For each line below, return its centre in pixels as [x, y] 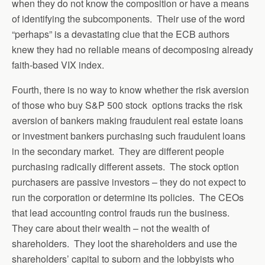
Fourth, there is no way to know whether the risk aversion [130, 90]
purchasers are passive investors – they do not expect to [129, 182]
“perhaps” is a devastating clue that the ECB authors [121, 34]
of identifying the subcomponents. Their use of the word [128, 19]
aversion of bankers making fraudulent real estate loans [127, 120]
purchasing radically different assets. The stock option [125, 167]
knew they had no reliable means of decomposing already [132, 49]
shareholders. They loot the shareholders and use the [125, 243]
